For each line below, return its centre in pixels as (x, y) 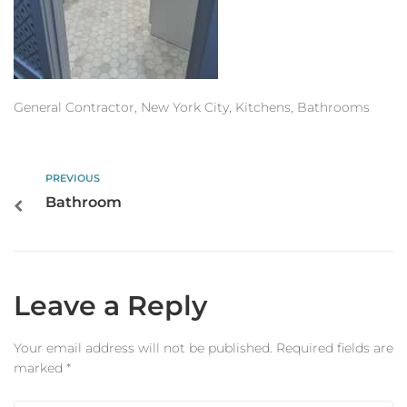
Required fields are (335, 348)
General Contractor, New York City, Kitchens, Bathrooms (192, 107)
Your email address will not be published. (143, 348)
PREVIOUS (73, 178)
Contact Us (54, 55)
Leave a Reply (110, 306)
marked (40, 368)
